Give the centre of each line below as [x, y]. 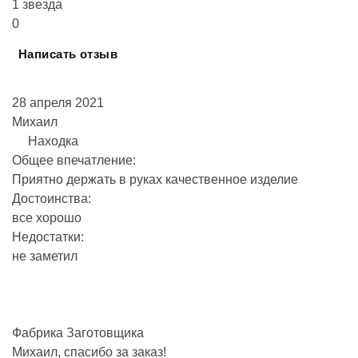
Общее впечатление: [74, 160]
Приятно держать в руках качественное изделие [155, 179]
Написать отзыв [68, 54]
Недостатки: [48, 237]
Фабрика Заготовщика [78, 333]
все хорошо [47, 218]
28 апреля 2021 [58, 103]
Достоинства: [52, 199]
